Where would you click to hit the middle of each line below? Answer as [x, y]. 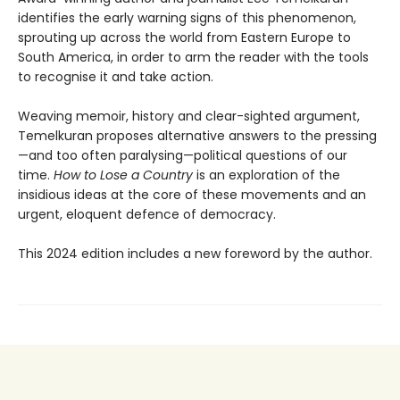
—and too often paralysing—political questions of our [183, 156]
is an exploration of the [267, 175]
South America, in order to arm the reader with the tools [193, 58]
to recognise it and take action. [116, 77]
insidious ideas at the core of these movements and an [192, 195]
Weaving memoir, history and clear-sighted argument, [189, 117]
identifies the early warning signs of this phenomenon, [187, 18]
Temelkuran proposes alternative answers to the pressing [197, 136]
